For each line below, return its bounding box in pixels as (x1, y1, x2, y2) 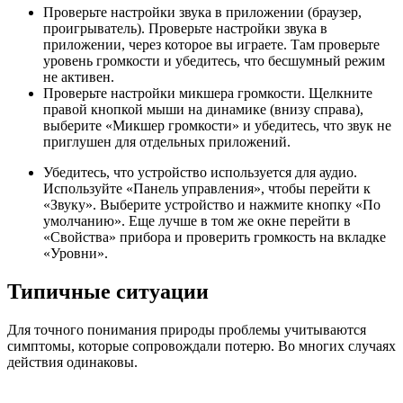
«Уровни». (43, 246, 108, 262)
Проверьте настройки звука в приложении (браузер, (43, 4, 362, 21)
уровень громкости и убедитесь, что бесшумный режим (43, 53, 385, 69)
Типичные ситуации (7, 280, 209, 304)
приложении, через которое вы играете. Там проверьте (43, 37, 380, 53)
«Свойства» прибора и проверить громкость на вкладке (43, 229, 386, 246)
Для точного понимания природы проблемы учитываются (7, 322, 366, 338)
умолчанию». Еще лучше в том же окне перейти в (43, 213, 351, 229)
